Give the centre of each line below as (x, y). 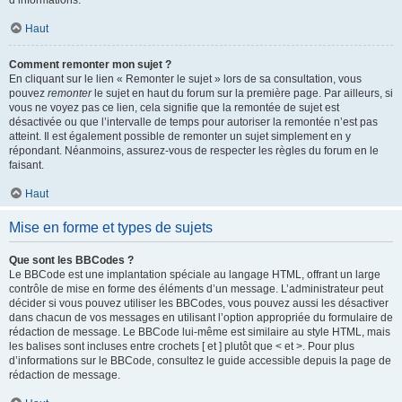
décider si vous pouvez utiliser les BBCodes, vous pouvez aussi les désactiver (199, 303)
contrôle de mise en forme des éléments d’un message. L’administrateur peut (196, 289)
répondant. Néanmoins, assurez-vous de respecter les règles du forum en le (194, 151)
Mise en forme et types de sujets (111, 227)
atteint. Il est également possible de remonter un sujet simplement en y (180, 136)
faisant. (26, 165)
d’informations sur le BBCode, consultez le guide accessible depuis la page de (200, 361)
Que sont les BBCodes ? (71, 260)
